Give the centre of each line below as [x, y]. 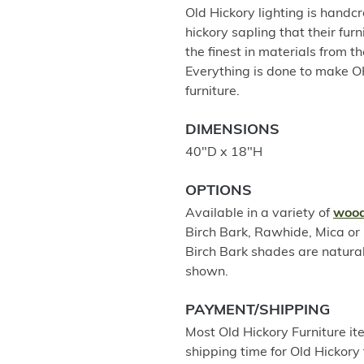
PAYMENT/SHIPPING [258, 311]
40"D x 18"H [224, 153]
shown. [207, 272]
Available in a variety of [259, 214]
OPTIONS [219, 191]
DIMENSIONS [232, 130]
